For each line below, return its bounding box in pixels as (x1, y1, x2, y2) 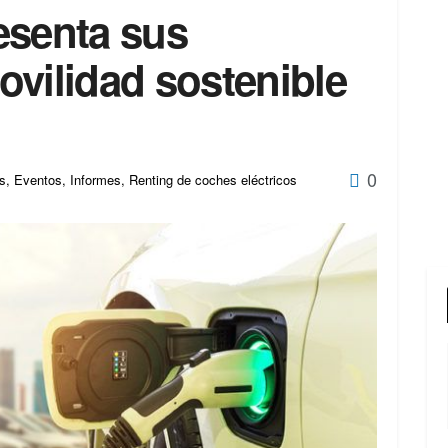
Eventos (14, 170, 62, 190)
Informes (70, 170, 121, 190)
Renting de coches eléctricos (129, 170, 297, 190)
